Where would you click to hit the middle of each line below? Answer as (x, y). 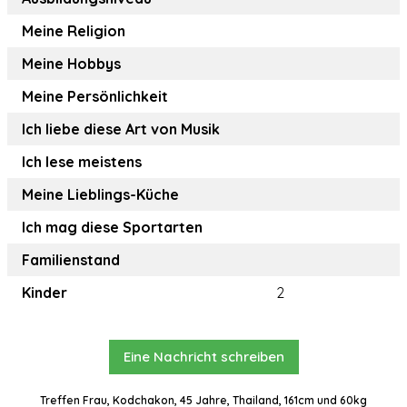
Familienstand (71, 260)
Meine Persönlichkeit (95, 97)
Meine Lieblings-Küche (100, 195)
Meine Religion (74, 31)
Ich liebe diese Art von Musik (121, 129)
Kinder (45, 293)
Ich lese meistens (82, 162)
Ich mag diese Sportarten (112, 228)
